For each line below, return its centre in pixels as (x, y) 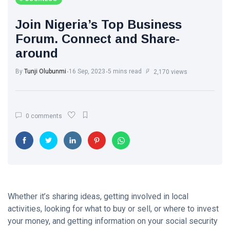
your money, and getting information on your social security (113, 221)
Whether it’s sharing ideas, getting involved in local (98, 196)
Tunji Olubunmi (45, 71)
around (37, 53)
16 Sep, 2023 (87, 71)
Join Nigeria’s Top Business (99, 24)
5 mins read (125, 71)
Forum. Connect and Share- (98, 39)
